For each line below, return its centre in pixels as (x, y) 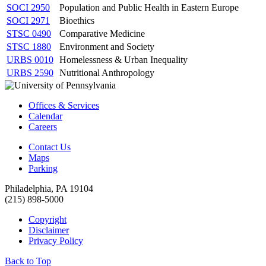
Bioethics (77, 20)
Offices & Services (64, 105)
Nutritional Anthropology (107, 72)
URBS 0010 (30, 59)
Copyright (47, 219)
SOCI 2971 (28, 20)
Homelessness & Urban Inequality (123, 59)
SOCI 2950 (28, 7)
